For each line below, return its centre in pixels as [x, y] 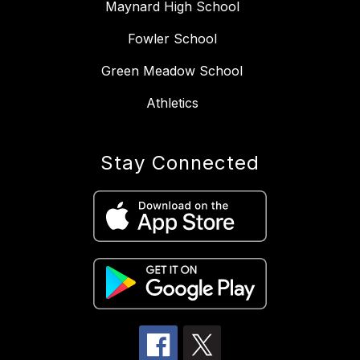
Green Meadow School [172, 71]
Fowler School [172, 39]
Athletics [172, 103]
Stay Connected [180, 163]
